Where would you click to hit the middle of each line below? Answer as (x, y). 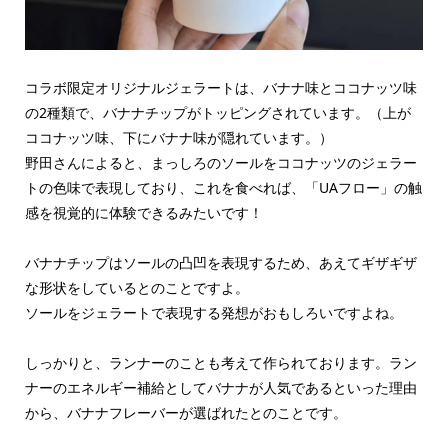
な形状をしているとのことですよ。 (136, 288)
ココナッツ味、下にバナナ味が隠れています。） (178, 138)
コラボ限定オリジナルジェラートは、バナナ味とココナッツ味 (220, 88)
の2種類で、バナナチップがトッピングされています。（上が (217, 113)
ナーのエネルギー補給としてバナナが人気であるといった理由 (220, 388)
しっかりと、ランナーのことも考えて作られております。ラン (220, 363)
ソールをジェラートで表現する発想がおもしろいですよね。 (213, 313)
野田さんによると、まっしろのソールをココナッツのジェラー (220, 163)
